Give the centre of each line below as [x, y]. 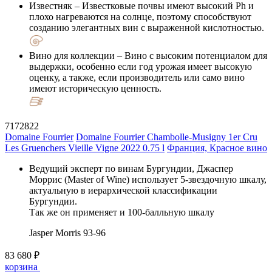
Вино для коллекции [72, 55]
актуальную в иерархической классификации [123, 190]
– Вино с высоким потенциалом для [191, 55]
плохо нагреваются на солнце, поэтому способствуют [140, 16]
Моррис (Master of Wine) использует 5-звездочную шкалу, [148, 179]
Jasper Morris [55, 233]
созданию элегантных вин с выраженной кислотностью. [147, 27]
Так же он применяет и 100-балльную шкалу [122, 212]
